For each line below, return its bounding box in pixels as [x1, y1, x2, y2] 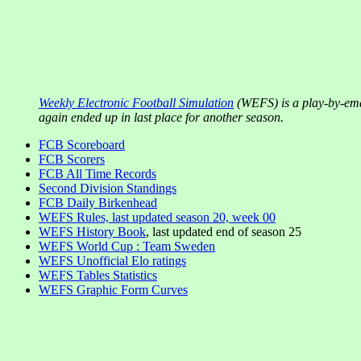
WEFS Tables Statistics [39, 268, 157, 282]
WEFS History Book [39, 225, 146, 239]
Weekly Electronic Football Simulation [39, 96, 234, 110]
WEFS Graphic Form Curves [39, 283, 188, 297]
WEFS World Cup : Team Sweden [39, 239, 215, 253]
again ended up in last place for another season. [39, 110, 284, 124]
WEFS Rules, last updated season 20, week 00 [39, 210, 276, 224]
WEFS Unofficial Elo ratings [39, 254, 186, 268]
